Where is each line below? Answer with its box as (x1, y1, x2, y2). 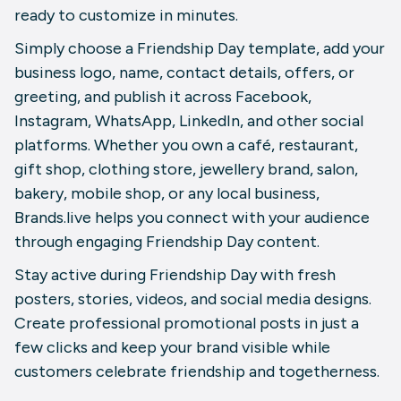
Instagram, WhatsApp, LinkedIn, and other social (14, 111, 363, 132)
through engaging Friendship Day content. (14, 232, 320, 252)
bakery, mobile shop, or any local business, (14, 183, 320, 204)
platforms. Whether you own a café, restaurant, (14, 135, 358, 156)
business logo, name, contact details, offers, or (14, 63, 354, 83)
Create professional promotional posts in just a (14, 313, 359, 334)
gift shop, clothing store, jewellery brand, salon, (14, 159, 358, 180)
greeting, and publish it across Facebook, (14, 87, 311, 107)
